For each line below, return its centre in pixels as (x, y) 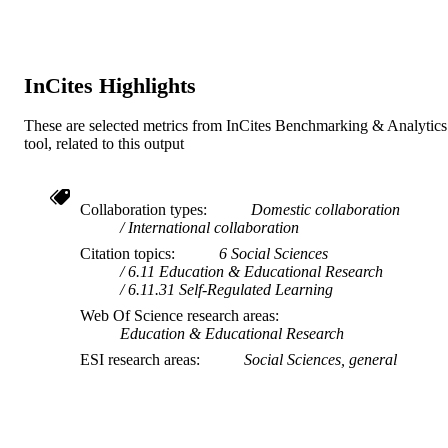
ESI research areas (138, 360)
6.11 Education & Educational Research (255, 272)
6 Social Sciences (273, 254)
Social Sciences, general (320, 360)
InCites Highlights (110, 86)
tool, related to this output (104, 144)
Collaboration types (141, 210)
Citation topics (125, 254)
